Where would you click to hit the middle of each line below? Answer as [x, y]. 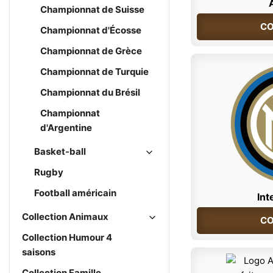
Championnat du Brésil [90, 92]
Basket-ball [60, 151]
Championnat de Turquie [94, 72]
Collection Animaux [65, 217]
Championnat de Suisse [92, 9]
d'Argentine [66, 128]
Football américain [75, 193]
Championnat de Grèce [91, 51]
